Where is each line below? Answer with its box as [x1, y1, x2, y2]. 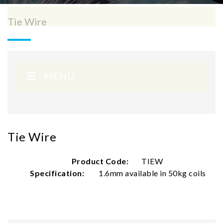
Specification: [30, 168, 84, 178]
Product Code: [71, 156, 128, 166]
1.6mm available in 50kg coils [99, 168, 206, 178]
